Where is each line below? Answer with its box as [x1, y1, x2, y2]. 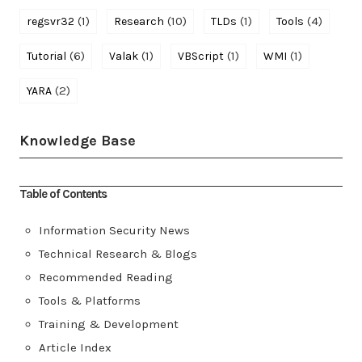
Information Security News [39, 222, 190, 238]
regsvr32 [27, 14, 74, 28]
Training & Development [39, 316, 179, 331]
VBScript [178, 48, 224, 63]
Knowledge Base [19, 131, 136, 149]
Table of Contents [19, 186, 107, 201]
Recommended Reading [39, 269, 173, 284]
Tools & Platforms [39, 293, 141, 308]
